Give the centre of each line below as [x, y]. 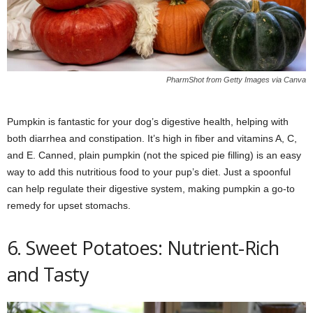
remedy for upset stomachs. [69, 205]
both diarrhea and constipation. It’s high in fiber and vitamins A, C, [152, 138]
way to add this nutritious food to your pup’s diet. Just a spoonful [149, 172]
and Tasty [48, 274]
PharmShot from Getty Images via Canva [236, 79]
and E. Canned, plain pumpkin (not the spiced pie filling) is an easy [154, 155]
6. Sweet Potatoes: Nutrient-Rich [143, 247]
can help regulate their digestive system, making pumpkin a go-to [151, 188]
